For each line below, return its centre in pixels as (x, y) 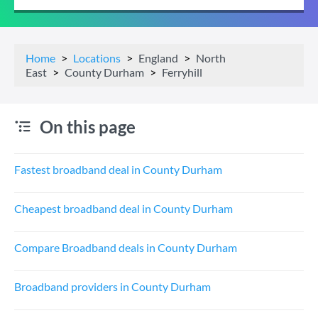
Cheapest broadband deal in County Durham (124, 208)
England (158, 58)
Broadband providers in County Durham (113, 286)
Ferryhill (182, 72)
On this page (88, 127)
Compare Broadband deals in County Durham (126, 247)
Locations (97, 58)
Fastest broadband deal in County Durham (118, 169)
